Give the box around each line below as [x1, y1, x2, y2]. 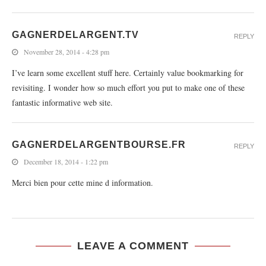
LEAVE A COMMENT [77, 240, 189, 252]
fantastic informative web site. [12, 97, 113, 108]
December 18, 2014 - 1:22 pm [24, 157, 108, 166]
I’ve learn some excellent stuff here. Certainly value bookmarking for [12, 67, 243, 78]
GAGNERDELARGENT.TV [12, 30, 139, 40]
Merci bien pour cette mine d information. [12, 177, 153, 188]
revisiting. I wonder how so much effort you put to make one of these [12, 82, 245, 93]
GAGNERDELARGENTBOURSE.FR [12, 140, 186, 150]
